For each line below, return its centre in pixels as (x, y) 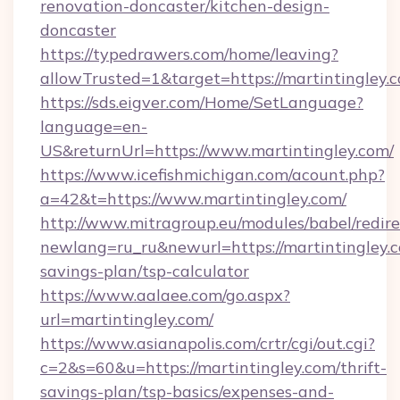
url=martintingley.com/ (127, 319)
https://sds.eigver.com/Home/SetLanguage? (202, 102)
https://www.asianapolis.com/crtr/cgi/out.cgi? (208, 343)
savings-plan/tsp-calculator (145, 271)
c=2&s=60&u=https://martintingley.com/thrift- (213, 367)
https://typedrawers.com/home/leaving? (189, 54)
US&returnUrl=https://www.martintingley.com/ (217, 150)
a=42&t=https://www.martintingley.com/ (193, 199)
